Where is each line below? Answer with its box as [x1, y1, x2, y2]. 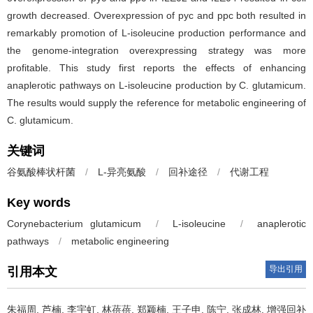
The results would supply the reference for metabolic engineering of [7, 97, 306, 108]
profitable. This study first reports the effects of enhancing [7, 62, 306, 73]
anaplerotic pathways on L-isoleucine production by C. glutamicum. [7, 80, 306, 91]
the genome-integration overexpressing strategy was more [7, 45, 306, 56]
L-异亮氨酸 [98, 166, 146, 177]
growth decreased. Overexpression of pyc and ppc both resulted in [7, 10, 306, 21]
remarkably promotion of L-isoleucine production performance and [7, 27, 306, 38]
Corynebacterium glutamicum [7, 218, 142, 229]
